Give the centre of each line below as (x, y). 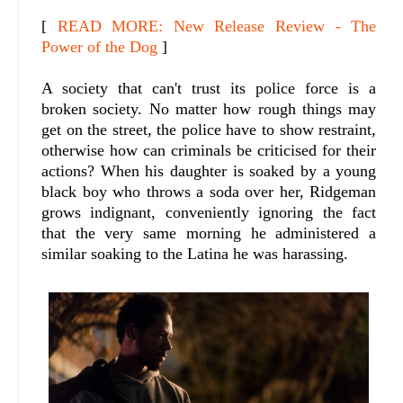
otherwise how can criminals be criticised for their (209, 150)
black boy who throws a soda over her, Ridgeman (209, 192)
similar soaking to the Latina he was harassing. (195, 254)
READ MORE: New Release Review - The (217, 26)
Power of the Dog (99, 47)
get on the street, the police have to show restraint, (209, 130)
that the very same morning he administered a (209, 233)
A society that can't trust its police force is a (209, 88)
